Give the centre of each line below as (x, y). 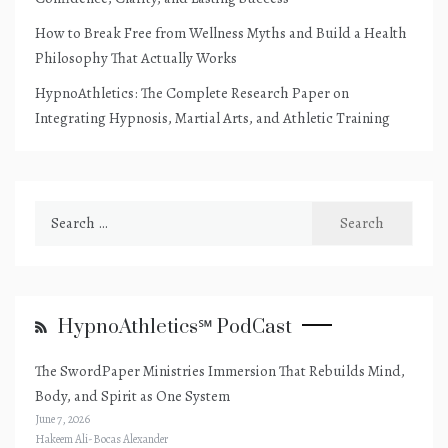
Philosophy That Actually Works (136, 57)
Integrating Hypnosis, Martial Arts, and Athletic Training (212, 117)
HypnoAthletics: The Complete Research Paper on (192, 92)
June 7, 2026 (62, 418)
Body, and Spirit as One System (132, 395)
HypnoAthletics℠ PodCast (175, 327)
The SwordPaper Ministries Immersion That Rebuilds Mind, (220, 370)
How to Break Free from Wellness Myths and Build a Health (221, 32)
